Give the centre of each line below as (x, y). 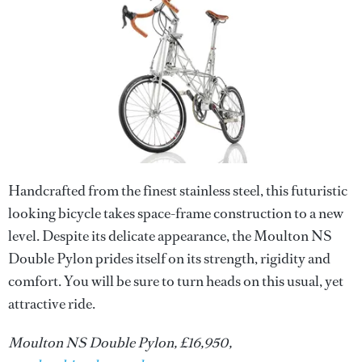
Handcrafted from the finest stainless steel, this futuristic (178, 191)
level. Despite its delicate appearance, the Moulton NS (170, 236)
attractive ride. (52, 304)
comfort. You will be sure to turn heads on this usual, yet (176, 281)
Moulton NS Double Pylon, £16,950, (120, 343)
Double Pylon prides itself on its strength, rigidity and (169, 259)
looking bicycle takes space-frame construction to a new (176, 213)
